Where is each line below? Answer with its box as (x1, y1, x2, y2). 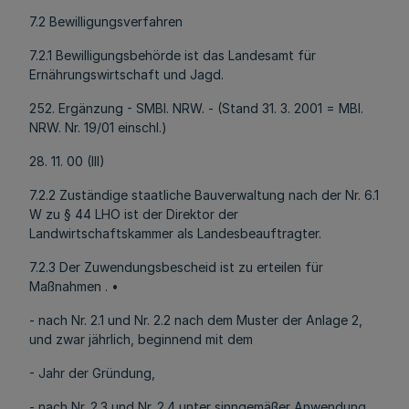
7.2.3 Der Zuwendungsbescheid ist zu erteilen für (29, 259, 323, 275)
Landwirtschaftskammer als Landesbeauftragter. (29, 225, 321, 241)
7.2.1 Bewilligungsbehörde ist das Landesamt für (29, 47, 316, 63)
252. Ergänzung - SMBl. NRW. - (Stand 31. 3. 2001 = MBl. (29, 100, 363, 116)
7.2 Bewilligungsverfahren (29, 14, 183, 29)
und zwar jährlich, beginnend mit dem (29, 331, 253, 347)
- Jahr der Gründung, (29, 365, 155, 381)
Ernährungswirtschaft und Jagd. (29, 67, 224, 82)
